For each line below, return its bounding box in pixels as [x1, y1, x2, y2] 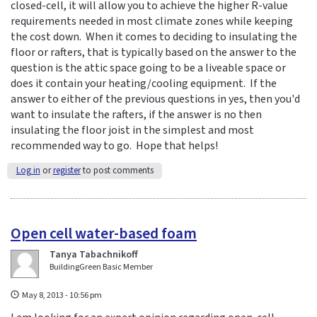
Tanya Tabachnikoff [50, 247, 138, 262]
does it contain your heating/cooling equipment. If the [11, 75, 277, 91]
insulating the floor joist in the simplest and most [11, 122, 254, 138]
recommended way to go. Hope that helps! [11, 137, 218, 154]
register [52, 164, 81, 178]
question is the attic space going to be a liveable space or [11, 59, 286, 76]
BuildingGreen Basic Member [50, 260, 153, 273]
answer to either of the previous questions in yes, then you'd [11, 91, 300, 107]
